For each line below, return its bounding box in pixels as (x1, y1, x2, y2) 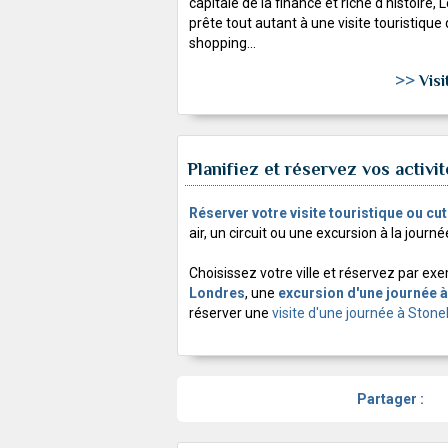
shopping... (189, 34, 256, 51)
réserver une (189, 304, 272, 321)
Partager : (357, 390, 424, 407)
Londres (189, 284, 245, 301)
